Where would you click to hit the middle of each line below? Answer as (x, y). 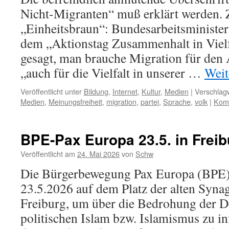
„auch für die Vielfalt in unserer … (112, 73)
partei (150, 101)
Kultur (151, 91)
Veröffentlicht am (48, 154)
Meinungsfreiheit (75, 101)
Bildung (96, 91)
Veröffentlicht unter (51, 91)
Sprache (177, 101)
